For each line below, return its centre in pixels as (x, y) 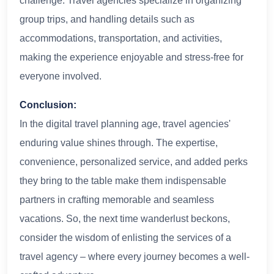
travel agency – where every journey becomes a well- (135, 256)
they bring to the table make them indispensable (123, 180)
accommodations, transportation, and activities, (121, 38)
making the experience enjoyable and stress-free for (131, 57)
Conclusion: (48, 105)
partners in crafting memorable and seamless (117, 199)
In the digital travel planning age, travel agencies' (125, 124)
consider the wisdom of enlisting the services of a (125, 237)
